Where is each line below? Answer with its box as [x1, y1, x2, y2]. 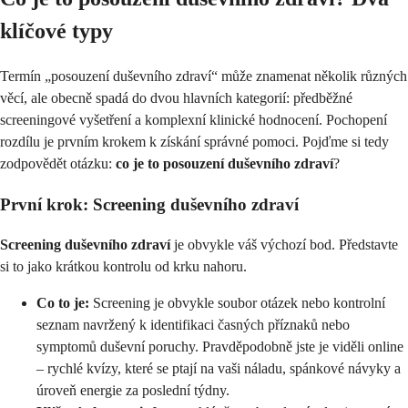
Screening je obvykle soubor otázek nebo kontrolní [89, 295, 385, 311]
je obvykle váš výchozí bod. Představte [170, 237, 398, 253]
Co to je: [36, 295, 89, 311]
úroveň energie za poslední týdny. [36, 382, 229, 399]
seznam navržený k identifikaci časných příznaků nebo [36, 317, 350, 333]
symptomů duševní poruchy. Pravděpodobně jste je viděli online [36, 339, 403, 355]
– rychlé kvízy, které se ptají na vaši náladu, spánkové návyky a [36, 361, 401, 377]
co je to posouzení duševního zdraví [116, 155, 333, 171]
